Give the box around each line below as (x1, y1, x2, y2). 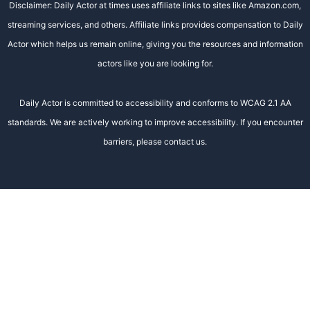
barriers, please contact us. (103, 136, 207, 147)
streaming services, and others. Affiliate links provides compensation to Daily (7, 19, 303, 30)
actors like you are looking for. (97, 58, 213, 69)
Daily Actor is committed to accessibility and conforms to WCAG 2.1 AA (19, 98, 291, 108)
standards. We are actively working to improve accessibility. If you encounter (7, 117, 303, 127)
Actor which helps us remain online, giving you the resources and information (7, 39, 303, 50)
